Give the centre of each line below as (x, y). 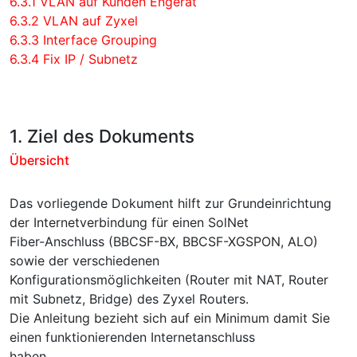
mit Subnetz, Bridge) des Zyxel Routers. (129, 299)
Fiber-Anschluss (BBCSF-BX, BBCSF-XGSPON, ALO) (164, 241)
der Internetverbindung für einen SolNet (129, 222)
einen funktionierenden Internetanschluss (132, 337)
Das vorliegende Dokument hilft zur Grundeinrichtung (171, 203)
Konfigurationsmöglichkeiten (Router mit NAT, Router (169, 280)
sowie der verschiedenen (84, 261)
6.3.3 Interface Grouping (83, 40)
